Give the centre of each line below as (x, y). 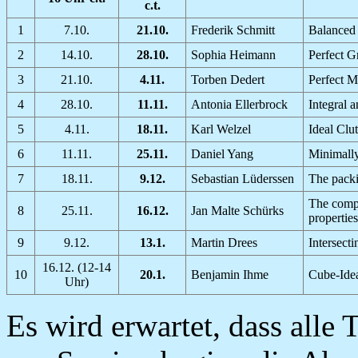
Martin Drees (224, 242)
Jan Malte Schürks (237, 210)
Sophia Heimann (233, 54)
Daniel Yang (222, 153)
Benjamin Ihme (230, 274)
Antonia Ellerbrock (239, 104)
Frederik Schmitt (233, 30)
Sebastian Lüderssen (243, 178)
